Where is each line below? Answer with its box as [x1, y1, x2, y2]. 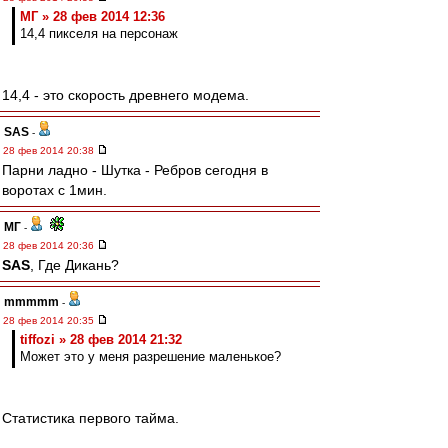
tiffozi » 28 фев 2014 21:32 [20, 332, 182, 347]
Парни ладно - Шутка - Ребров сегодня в [2, 162, 268, 178]
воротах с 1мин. [2, 182, 107, 198]
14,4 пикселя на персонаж [20, 26, 178, 41]
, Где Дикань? [30, 257, 119, 273]
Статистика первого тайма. [2, 410, 179, 426]
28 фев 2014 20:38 [3, 145, 97, 156]
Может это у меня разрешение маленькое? [20, 349, 281, 364]
